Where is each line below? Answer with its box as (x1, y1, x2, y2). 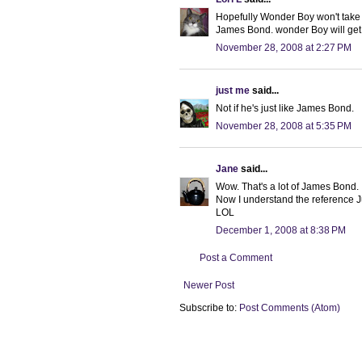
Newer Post (183, 279, 234, 291)
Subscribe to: (179, 301, 239, 314)
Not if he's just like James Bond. (216, 102, 354, 114)
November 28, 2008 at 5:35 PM (216, 120, 351, 132)
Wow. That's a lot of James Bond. (216, 180, 359, 192)
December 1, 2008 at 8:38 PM (216, 224, 346, 236)
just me (216, 84, 250, 96)
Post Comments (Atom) (239, 301, 340, 314)
